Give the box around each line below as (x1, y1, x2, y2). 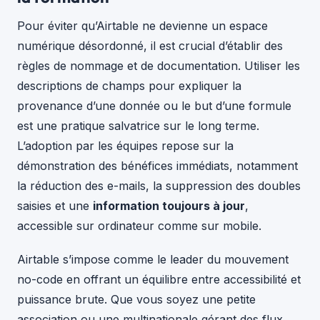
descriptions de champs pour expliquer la (17, 79, 241, 94)
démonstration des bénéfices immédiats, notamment (17, 159, 298, 174)
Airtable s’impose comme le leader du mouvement (17, 252, 289, 267)
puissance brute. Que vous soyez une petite (17, 292, 256, 307)
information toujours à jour (93, 199, 245, 214)
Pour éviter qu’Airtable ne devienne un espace (17, 19, 268, 34)
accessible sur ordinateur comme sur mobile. (17, 219, 261, 234)
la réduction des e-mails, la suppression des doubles (17, 179, 301, 194)
